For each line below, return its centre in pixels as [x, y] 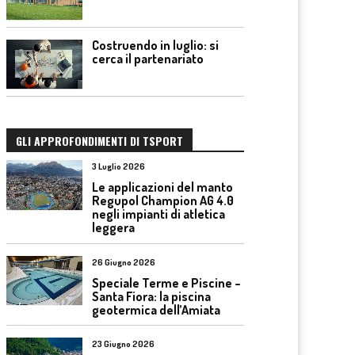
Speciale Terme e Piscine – [166, 282]
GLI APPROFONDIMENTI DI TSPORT [99, 141]
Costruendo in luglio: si [155, 45]
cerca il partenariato [148, 58]
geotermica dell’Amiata [156, 309]
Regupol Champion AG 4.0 [163, 200]
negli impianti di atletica [158, 214]
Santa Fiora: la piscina [151, 296]
